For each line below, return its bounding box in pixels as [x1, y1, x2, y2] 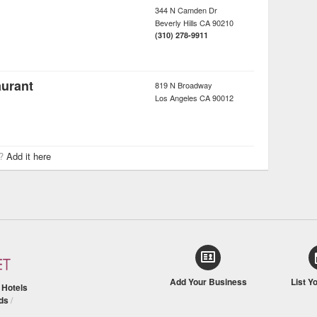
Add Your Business [169, 275, 247, 288]
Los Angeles [155, 92, 197, 103]
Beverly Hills [155, 17, 197, 28]
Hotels [1, 281, 28, 294]
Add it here [6, 149, 51, 163]
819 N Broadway [155, 79, 212, 91]
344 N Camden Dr [155, 4, 217, 16]
